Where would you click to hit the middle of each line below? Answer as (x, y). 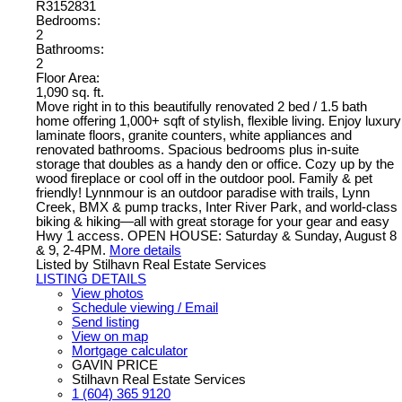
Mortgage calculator (130, 351)
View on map (110, 337)
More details (145, 251)
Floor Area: (68, 79)
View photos (108, 294)
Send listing (105, 323)
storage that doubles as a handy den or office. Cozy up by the (215, 165)
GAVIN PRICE (115, 366)
